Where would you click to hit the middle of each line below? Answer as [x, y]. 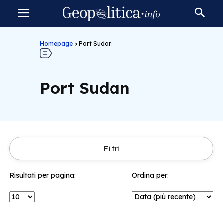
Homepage [56, 44]
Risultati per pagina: [43, 175]
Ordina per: [150, 175]
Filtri [111, 149]
